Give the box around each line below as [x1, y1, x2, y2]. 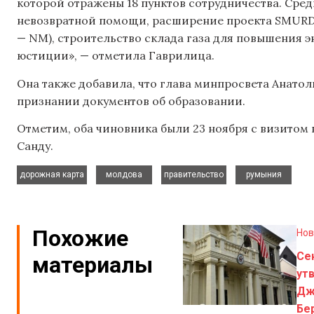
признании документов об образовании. [17, 93, 245, 108]
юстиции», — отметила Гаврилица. [17, 48, 214, 63]
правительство [164, 169, 224, 179]
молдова [106, 169, 142, 179]
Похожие [32, 224, 128, 252]
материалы [32, 251, 153, 278]
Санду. [17, 139, 53, 153]
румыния [245, 169, 282, 179]
